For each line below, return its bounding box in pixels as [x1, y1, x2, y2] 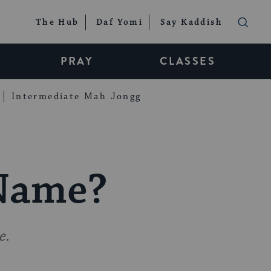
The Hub [35, 17, 79, 28]
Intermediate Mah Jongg [11, 90, 142, 102]
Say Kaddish [160, 17, 223, 28]
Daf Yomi [96, 17, 143, 28]
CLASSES [160, 53, 215, 69]
